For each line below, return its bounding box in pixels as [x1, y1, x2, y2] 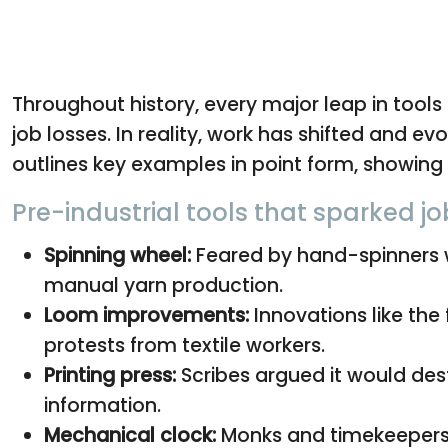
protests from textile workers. [44, 331, 325, 359]
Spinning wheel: [44, 241, 191, 269]
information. [44, 391, 161, 419]
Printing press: [44, 361, 176, 389]
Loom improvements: [44, 301, 249, 329]
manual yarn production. [44, 271, 283, 299]
